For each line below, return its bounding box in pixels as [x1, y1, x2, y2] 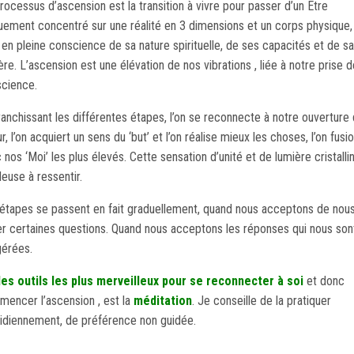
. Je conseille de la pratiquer [192, 293, 331, 309]
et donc [307, 273, 345, 289]
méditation [134, 293, 192, 309]
